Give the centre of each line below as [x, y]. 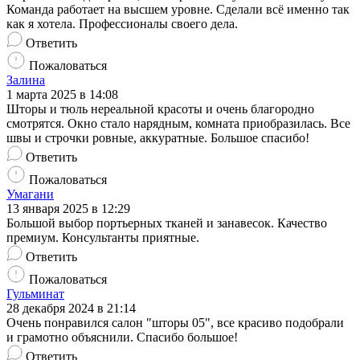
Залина [26, 80]
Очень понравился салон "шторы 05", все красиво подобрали [175, 323]
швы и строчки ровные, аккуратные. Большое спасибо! [158, 138]
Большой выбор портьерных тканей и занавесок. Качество [167, 223]
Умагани [30, 194]
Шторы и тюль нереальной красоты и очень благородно [160, 109]
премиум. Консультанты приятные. [103, 238]
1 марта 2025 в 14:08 [62, 95]
